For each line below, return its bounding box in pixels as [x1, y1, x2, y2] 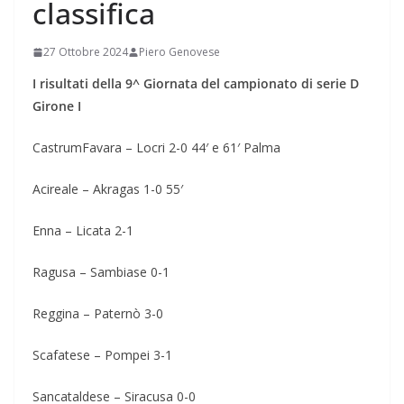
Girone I [32, 97, 85, 115]
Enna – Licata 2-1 [32, 222, 133, 240]
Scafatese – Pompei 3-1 [32, 346, 172, 364]
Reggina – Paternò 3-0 [32, 305, 163, 323]
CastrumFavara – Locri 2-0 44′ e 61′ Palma [32, 139, 280, 157]
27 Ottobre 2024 [43, 44, 128, 60]
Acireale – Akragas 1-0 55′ [32, 180, 183, 198]
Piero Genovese [139, 44, 220, 60]
